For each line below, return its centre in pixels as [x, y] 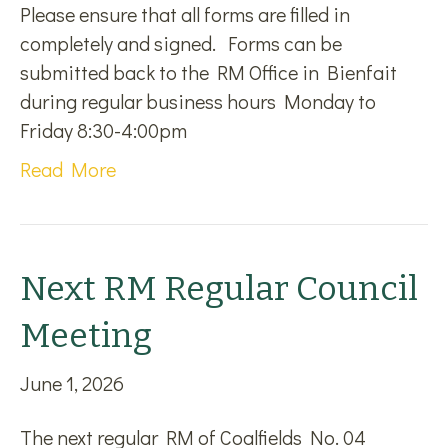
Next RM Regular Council [219, 288]
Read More [68, 169]
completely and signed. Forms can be [181, 43]
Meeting [86, 335]
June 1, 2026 [72, 383]
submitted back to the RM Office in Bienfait [208, 72]
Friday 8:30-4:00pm [103, 130]
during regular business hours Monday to [198, 101]
